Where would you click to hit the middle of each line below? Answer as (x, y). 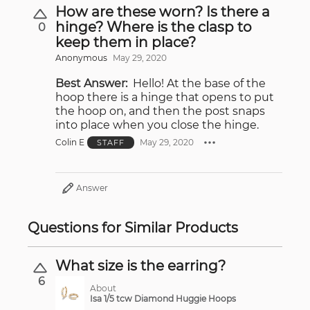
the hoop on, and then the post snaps (160, 111)
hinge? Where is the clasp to (154, 27)
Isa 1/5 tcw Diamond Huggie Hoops (163, 298)
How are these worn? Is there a (163, 11)
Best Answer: (91, 83)
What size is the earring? (140, 265)
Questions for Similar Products (133, 227)
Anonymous (81, 57)
